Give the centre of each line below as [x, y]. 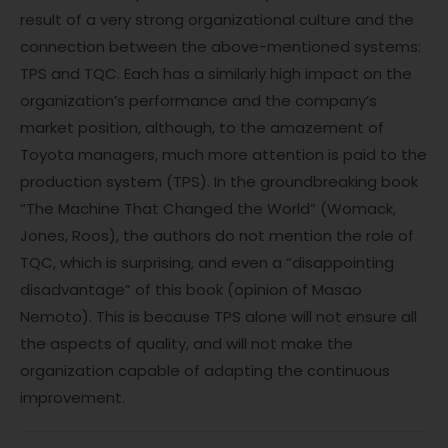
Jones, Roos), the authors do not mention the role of [217, 236]
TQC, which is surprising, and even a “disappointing [207, 263]
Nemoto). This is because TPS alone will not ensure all [218, 317]
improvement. [72, 398]
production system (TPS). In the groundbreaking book [219, 182]
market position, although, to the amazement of [202, 128]
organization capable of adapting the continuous [205, 371]
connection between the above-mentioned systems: [220, 47]
